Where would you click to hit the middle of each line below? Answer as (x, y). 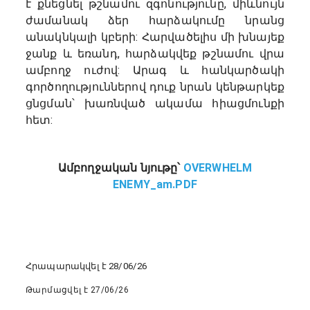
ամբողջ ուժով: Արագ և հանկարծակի (155, 70)
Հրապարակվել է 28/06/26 (86, 266)
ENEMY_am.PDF (155, 184)
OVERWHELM (218, 167)
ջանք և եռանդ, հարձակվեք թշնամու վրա (155, 53)
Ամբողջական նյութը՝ (120, 167)
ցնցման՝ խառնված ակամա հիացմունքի (155, 103)
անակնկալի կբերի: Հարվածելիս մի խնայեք (155, 37)
